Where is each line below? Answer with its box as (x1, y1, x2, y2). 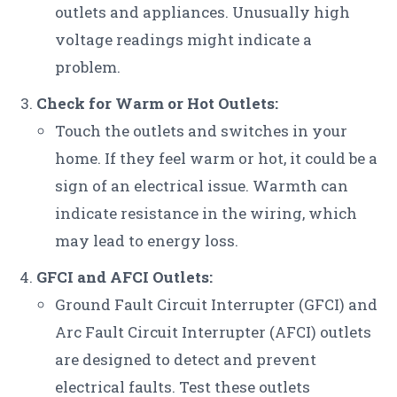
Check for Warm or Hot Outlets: (36, 93, 278, 114)
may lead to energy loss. (55, 230, 238, 252)
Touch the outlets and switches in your (55, 121, 347, 142)
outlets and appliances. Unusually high (55, 2, 350, 23)
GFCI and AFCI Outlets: (36, 267, 213, 288)
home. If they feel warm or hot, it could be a (55, 148, 378, 169)
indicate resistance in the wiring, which (55, 203, 357, 224)
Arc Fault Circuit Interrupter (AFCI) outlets (55, 322, 371, 343)
